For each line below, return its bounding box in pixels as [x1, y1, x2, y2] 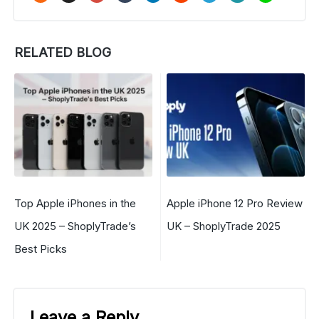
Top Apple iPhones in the [14, 197, 136, 211]
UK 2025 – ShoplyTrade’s [14, 219, 136, 234]
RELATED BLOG [14, 44, 111, 60]
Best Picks [14, 242, 67, 256]
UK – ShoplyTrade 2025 [167, 219, 281, 234]
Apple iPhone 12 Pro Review [167, 197, 303, 211]
